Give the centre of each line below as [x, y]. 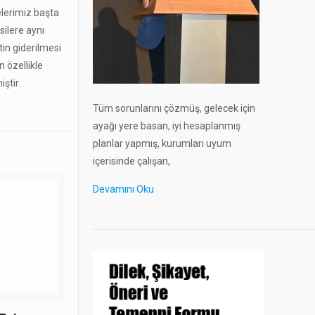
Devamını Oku [123, 189]
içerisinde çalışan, [131, 161]
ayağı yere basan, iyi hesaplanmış [166, 126]
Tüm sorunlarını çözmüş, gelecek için [174, 109]
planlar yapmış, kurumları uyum [162, 144]
